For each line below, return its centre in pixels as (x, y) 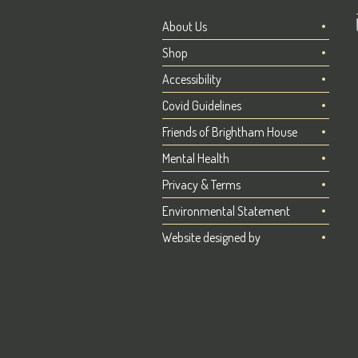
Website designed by (211, 238)
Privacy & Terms (201, 185)
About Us (184, 27)
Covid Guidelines (201, 106)
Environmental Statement (226, 211)
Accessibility (191, 80)
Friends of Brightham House (229, 132)
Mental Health (195, 159)
